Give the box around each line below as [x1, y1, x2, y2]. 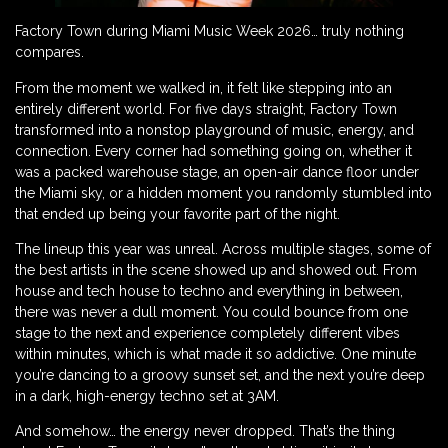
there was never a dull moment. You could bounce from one [15, 303, 408, 320]
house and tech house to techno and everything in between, [15, 282, 403, 299]
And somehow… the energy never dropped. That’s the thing [15, 423, 395, 440]
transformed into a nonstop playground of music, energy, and [15, 121, 414, 138]
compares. [15, 44, 84, 61]
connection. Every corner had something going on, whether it [15, 142, 412, 159]
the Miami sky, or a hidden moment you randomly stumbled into [15, 184, 432, 201]
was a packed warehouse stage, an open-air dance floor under [15, 163, 419, 180]
